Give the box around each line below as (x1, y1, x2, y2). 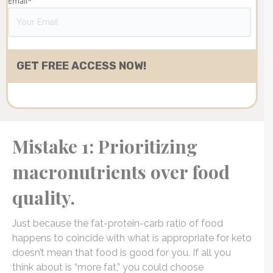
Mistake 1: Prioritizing (12, 134, 197, 159)
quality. (12, 185, 75, 210)
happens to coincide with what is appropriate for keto (12, 232, 252, 244)
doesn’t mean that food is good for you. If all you (12, 247, 231, 259)
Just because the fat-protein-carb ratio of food (12, 218, 223, 230)
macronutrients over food (12, 160, 230, 185)
